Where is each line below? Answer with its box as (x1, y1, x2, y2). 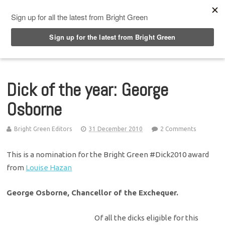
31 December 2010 (89, 125, 143, 132)
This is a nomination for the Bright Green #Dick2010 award (7, 150, 209, 159)
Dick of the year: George (7, 78, 169, 101)
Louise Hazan (26, 163, 72, 172)
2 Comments (160, 125, 196, 132)
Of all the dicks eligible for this (94, 213, 198, 222)
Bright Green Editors (14, 125, 72, 132)
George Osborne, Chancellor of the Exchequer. (7, 188, 179, 197)
